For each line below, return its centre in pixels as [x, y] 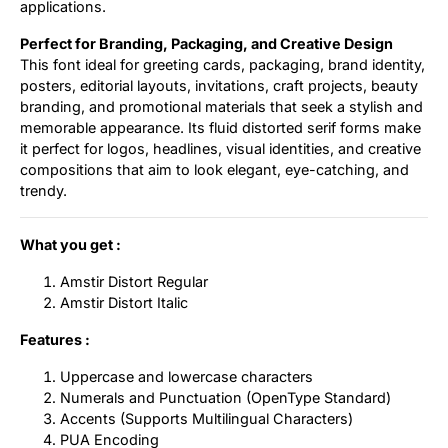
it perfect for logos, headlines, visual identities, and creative [220, 148]
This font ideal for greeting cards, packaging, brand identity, [222, 64]
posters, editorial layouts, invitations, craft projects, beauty [219, 85]
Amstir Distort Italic [124, 302]
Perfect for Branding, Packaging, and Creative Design [206, 43]
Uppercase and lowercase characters [186, 376]
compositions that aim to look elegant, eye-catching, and [214, 169]
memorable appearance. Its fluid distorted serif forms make [220, 127]
